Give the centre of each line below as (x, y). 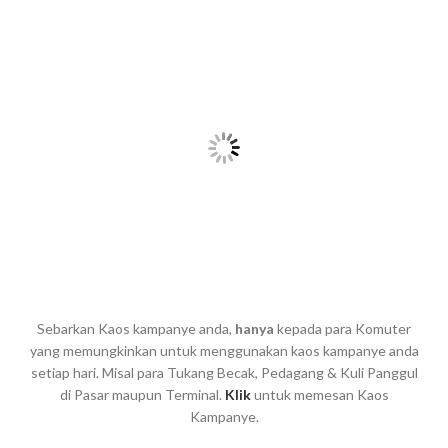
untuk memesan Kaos (319, 395)
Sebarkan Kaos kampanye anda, (136, 329)
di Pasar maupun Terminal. (142, 395)
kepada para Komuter (342, 329)
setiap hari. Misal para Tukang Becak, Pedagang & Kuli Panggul (224, 373)
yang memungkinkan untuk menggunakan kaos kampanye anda (224, 351)
